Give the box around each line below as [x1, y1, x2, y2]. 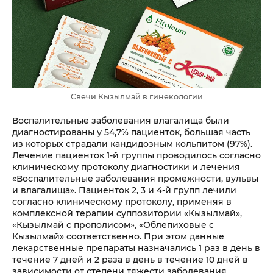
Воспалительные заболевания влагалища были [12, 115, 229, 126]
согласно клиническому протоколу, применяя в [12, 196, 232, 207]
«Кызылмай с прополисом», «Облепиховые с [12, 219, 214, 230]
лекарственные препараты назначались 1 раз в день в [12, 243, 260, 253]
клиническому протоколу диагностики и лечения [12, 161, 240, 172]
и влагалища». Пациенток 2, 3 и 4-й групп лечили [12, 185, 236, 196]
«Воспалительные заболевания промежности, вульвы [12, 173, 258, 184]
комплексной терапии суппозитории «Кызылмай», [12, 208, 242, 219]
